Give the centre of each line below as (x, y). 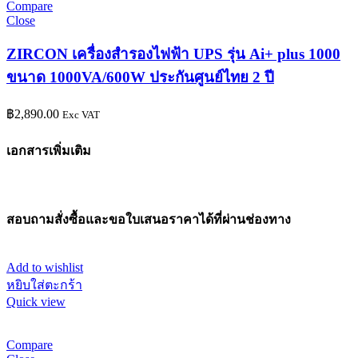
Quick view (36, 302)
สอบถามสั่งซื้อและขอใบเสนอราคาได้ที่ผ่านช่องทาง (149, 219)
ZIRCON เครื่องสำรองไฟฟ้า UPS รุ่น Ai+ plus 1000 (173, 54)
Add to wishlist (45, 268)
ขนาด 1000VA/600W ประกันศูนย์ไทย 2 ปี (140, 78)
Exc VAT (81, 115)
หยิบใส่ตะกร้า (44, 285)
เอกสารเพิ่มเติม (49, 151)
